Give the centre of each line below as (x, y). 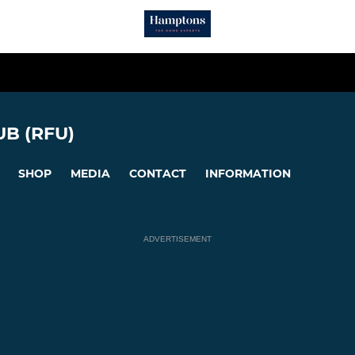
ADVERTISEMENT (177, 239)
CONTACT (158, 173)
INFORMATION (248, 173)
